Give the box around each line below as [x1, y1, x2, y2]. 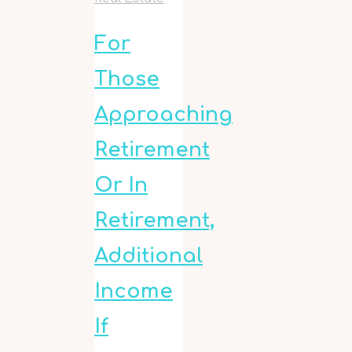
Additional [94, 244, 203, 267]
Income [94, 280, 173, 302]
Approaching [94, 103, 233, 126]
